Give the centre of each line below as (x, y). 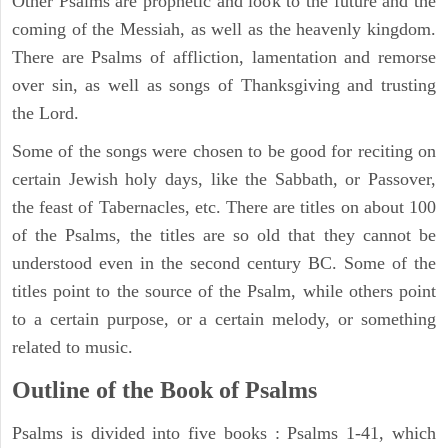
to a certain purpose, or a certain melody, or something (224, 318)
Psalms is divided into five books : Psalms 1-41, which (224, 432)
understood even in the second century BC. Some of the (224, 262)
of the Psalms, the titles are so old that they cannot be (224, 234)
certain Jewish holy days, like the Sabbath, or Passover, (224, 178)
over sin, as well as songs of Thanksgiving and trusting (224, 84)
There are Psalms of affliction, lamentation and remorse (224, 56)
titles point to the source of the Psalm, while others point (224, 290)
